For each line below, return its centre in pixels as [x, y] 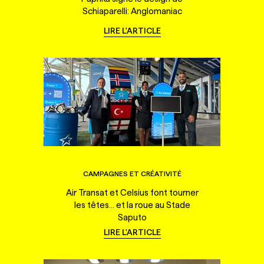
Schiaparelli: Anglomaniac [132, 11]
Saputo [132, 217]
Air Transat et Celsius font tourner [132, 192]
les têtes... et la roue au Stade [132, 204]
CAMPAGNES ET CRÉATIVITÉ [132, 173]
